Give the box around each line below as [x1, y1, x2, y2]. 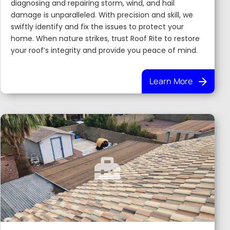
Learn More [149, 75, 193, 87]
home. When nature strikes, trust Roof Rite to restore [10, 33, 200, 44]
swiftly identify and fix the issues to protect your [10, 22, 184, 32]
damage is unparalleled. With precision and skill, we [10, 10, 193, 20]
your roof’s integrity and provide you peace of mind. [10, 45, 198, 55]
